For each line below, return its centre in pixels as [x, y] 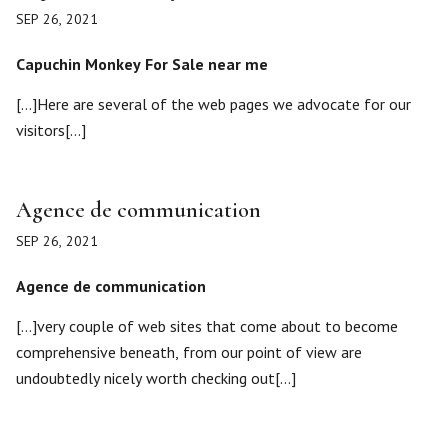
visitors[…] [51, 130]
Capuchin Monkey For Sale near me [142, 64]
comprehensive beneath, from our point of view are [189, 352]
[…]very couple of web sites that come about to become [207, 326]
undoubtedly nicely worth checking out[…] [156, 378]
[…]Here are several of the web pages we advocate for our [213, 104]
